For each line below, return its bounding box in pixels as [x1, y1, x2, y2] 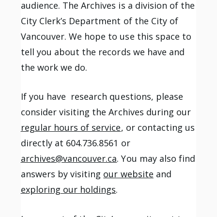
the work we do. [20, 61, 88, 73]
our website [103, 168, 154, 180]
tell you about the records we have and [20, 46, 185, 58]
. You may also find [117, 153, 196, 165]
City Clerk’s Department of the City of [20, 15, 179, 27]
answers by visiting [20, 168, 104, 180]
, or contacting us [121, 122, 195, 134]
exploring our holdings [20, 184, 116, 196]
